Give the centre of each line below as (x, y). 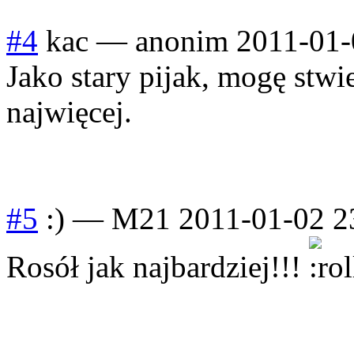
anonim (182, 40)
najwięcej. (69, 111)
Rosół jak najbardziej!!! (158, 266)
